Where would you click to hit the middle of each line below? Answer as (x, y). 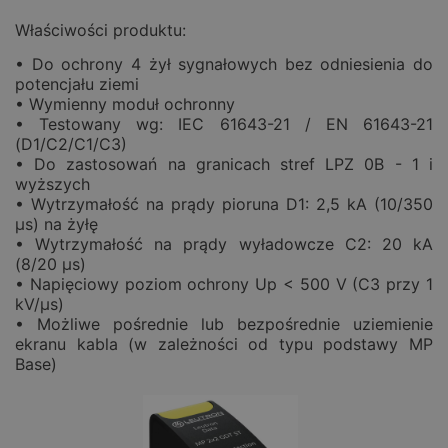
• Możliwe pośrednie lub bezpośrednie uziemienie (224, 324)
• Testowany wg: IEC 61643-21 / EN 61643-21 (224, 124)
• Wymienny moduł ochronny (125, 104)
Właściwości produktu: (100, 30)
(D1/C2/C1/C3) (71, 144)
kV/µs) (39, 304)
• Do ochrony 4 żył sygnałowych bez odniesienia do (224, 64)
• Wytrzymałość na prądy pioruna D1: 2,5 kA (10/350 (224, 204)
